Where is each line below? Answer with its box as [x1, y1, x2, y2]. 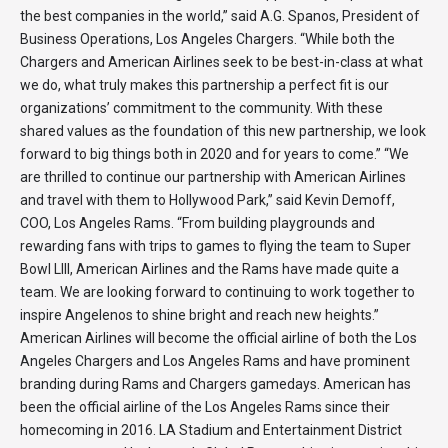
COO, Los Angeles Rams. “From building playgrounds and [20, 215, 375, 231]
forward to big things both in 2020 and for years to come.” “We [20, 146, 409, 162]
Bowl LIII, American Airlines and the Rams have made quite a [20, 261, 399, 277]
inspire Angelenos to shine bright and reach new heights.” [20, 307, 379, 323]
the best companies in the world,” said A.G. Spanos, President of [20, 8, 420, 24]
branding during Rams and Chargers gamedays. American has [20, 376, 411, 392]
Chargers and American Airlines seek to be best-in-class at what [20, 54, 423, 70]
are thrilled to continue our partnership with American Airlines [20, 169, 406, 185]
